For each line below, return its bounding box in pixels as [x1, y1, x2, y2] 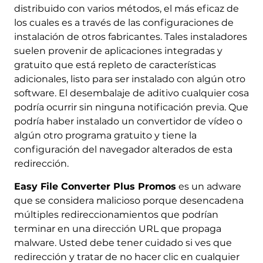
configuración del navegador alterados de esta [14, 144, 232, 156]
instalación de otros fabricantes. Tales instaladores [14, 31, 247, 43]
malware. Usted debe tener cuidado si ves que [14, 237, 232, 249]
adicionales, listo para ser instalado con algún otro [14, 73, 245, 85]
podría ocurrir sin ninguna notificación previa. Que [14, 102, 248, 113]
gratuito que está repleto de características [14, 59, 216, 71]
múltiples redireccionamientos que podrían [14, 209, 218, 221]
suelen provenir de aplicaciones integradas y [14, 45, 222, 57]
